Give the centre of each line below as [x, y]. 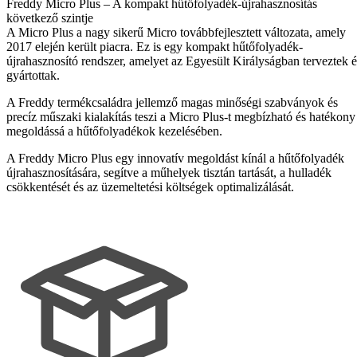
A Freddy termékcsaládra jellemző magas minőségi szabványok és [172, 102]
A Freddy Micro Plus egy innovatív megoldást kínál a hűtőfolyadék [175, 158]
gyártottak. [33, 75]
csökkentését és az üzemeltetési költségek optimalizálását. [150, 186]
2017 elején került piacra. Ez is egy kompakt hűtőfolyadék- [155, 46]
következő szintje [50, 18]
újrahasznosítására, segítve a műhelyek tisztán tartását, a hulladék [169, 172]
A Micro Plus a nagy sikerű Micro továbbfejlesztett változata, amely [176, 32]
